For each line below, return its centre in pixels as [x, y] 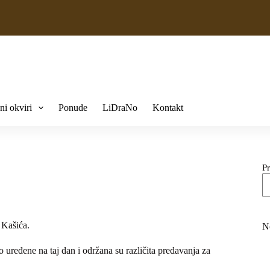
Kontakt [168, 108]
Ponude [73, 108]
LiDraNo [120, 108]
